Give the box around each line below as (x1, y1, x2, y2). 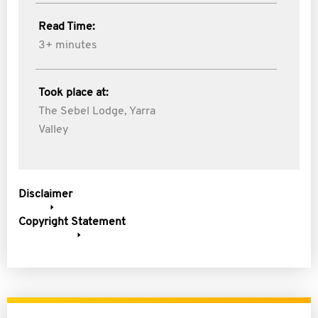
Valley (38, 124, 68, 136)
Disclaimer (18, 189, 72, 200)
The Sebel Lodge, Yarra (38, 106, 155, 117)
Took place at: (38, 87, 109, 99)
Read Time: (38, 21, 95, 33)
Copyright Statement (18, 216, 126, 228)
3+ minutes (38, 40, 97, 51)
